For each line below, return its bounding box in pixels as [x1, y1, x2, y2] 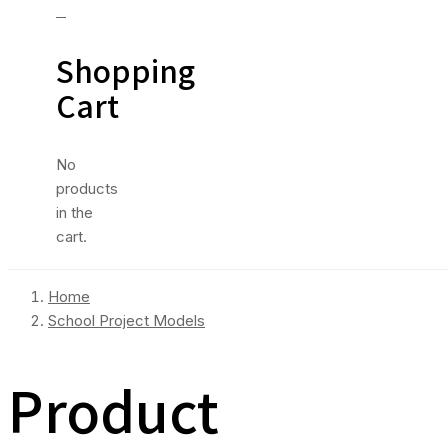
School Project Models [48, 311, 205, 330]
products [56, 179, 118, 198]
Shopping [56, 48, 195, 92]
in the [56, 203, 93, 222]
